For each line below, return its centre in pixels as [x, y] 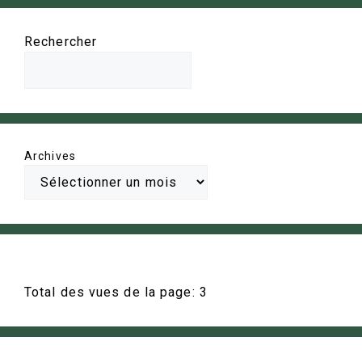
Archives [50, 156]
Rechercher [61, 41]
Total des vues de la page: [112, 292]
